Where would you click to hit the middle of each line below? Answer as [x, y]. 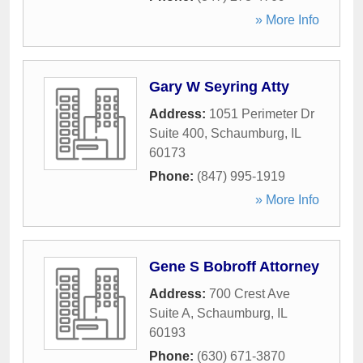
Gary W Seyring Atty [219, 87]
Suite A [170, 313]
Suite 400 [177, 133]
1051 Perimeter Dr [262, 114]
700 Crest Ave [250, 294]
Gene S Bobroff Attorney [234, 267]
